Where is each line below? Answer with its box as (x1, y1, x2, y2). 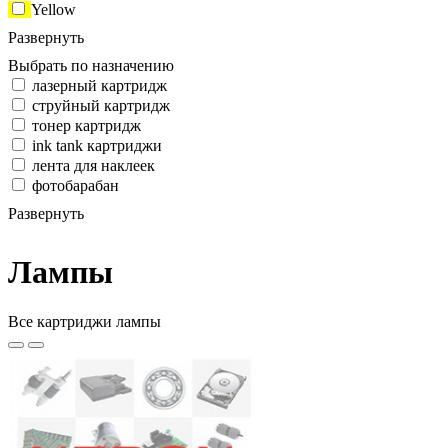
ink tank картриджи (28, 137, 162, 154)
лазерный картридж (28, 77, 167, 94)
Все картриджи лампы (8, 312, 161, 330)
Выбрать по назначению (8, 57, 174, 74)
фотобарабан (28, 177, 119, 194)
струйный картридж (28, 97, 170, 114)
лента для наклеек (28, 157, 155, 174)
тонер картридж (28, 117, 141, 134)
